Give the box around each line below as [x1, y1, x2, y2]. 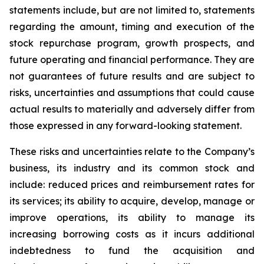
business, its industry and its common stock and [9, 162, 255, 174]
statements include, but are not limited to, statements [9, 4, 255, 16]
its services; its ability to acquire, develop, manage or [9, 195, 255, 207]
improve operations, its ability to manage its [9, 212, 255, 223]
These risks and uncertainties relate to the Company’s [9, 146, 255, 157]
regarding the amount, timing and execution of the [9, 21, 255, 32]
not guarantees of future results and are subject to [9, 70, 255, 82]
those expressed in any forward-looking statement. [9, 120, 242, 131]
